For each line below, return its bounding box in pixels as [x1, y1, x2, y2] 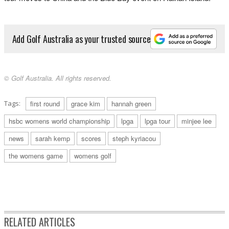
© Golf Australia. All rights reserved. [4, 73, 111, 83]
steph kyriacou [112, 133, 156, 144]
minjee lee [181, 116, 212, 126]
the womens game [9, 151, 63, 161]
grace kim [71, 99, 100, 109]
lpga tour [145, 116, 170, 126]
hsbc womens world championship [9, 116, 110, 126]
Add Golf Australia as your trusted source [12, 32, 151, 45]
